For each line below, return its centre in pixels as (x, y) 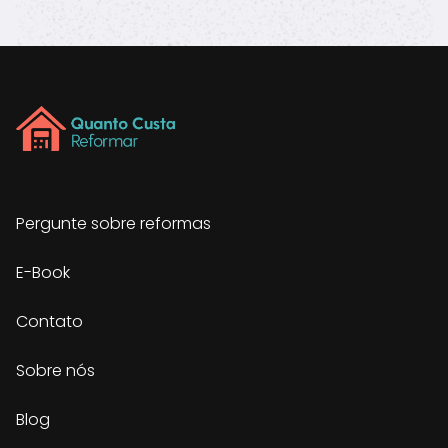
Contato (49, 321)
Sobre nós (55, 370)
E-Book (43, 272)
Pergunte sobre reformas (113, 223)
